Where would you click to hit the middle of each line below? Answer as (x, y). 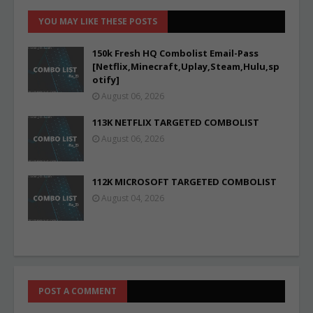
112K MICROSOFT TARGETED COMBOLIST (184, 182)
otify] (106, 80)
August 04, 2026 (133, 198)
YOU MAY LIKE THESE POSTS (98, 21)
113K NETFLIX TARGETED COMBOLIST (176, 122)
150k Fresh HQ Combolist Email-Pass (175, 53)
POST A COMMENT (78, 291)
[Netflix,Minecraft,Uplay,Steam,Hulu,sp (186, 66)
